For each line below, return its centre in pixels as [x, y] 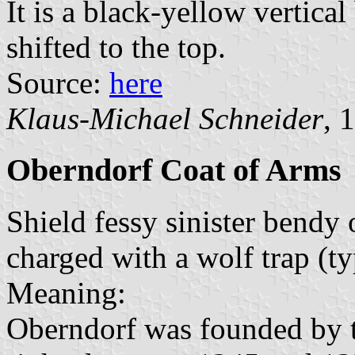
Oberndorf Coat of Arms [174, 170]
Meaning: [66, 292]
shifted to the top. [116, 48]
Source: [58, 83]
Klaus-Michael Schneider [165, 119]
